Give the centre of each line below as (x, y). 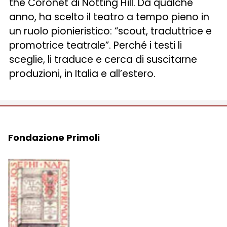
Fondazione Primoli (54, 138)
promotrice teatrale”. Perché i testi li (96, 45)
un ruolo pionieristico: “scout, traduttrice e (111, 31)
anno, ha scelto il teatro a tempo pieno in (109, 17)
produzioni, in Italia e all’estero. (83, 74)
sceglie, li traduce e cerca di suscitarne (103, 60)
